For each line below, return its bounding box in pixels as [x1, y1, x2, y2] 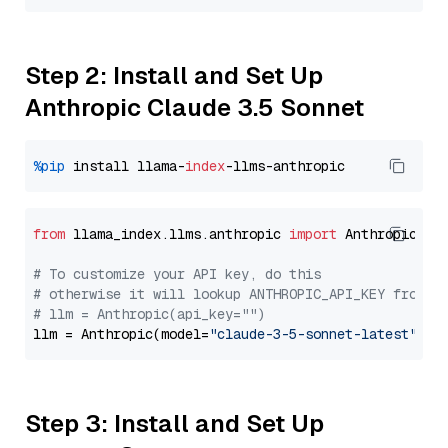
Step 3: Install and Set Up [25, 408, 324, 439]
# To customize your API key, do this [33, 265, 321, 283]
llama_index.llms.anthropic [65, 225, 289, 243]
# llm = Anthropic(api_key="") [33, 305, 265, 323]
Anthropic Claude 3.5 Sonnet [25, 92, 364, 123]
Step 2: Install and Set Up [25, 60, 323, 91]
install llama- [65, 157, 185, 175]
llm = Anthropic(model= [33, 325, 209, 343]
